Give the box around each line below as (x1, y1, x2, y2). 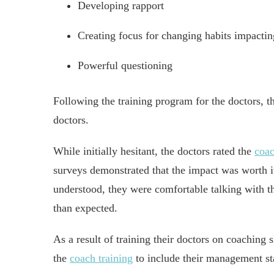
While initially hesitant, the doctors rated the (53, 145, 254, 157)
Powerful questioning (78, 59, 172, 72)
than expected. (53, 202, 117, 214)
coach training (70, 252, 133, 264)
